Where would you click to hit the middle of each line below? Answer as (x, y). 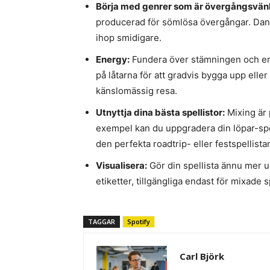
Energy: (113, 60)
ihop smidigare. (129, 38)
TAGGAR (102, 222)
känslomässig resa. (137, 91)
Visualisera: (121, 166)
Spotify (139, 222)
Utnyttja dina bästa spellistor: (160, 113)
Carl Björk (202, 256)
